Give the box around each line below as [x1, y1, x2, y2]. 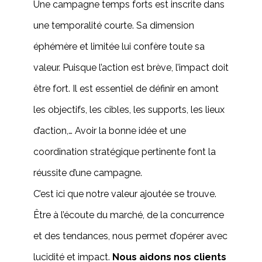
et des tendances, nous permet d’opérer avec [33, 230, 227, 242]
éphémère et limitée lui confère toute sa [33, 41, 205, 52]
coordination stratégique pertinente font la [33, 146, 216, 157]
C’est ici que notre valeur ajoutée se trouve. [33, 188, 216, 199]
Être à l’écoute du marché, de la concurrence [33, 209, 224, 220]
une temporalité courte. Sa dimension [33, 20, 194, 31]
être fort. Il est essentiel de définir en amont [33, 83, 219, 94]
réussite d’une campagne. [33, 167, 142, 178]
